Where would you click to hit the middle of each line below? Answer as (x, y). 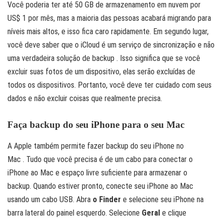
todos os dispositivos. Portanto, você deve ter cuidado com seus (110, 85)
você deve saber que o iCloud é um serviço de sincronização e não (111, 45)
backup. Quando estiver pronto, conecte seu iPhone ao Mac (100, 186)
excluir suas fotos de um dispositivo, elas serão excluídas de (101, 72)
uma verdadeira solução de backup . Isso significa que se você (104, 58)
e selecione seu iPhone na (162, 199)
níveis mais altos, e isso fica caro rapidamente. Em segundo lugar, (108, 32)
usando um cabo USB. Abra (50, 199)
